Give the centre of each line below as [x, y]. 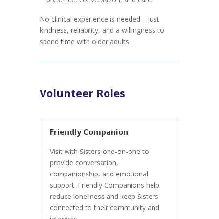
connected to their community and [104, 208]
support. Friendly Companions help [104, 185]
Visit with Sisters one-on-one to [99, 152]
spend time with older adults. [85, 42]
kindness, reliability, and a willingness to [102, 30]
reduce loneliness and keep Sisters [104, 197]
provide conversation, [84, 163]
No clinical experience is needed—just [99, 19]
